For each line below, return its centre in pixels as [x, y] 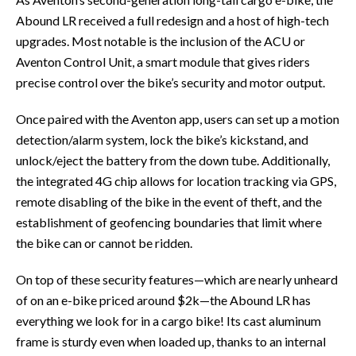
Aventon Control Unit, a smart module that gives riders [163, 61]
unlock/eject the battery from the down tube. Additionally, [173, 160]
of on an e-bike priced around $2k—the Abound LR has [163, 300]
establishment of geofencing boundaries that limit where [169, 222]
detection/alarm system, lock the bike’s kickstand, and [162, 139]
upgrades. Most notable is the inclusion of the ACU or [161, 41]
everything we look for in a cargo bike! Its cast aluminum [168, 320]
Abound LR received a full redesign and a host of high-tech [172, 20]
